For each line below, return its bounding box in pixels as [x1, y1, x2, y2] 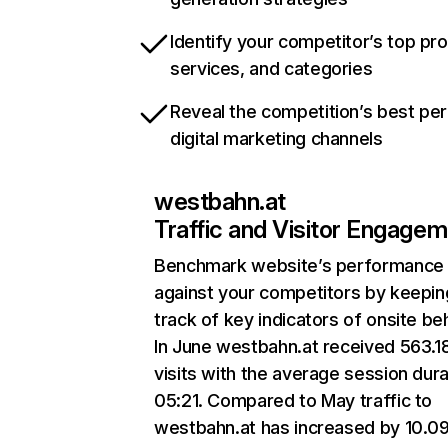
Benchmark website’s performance [154, 255, 444, 276]
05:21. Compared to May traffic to [154, 390, 433, 411]
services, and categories [170, 58, 373, 79]
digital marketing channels [170, 128, 383, 149]
